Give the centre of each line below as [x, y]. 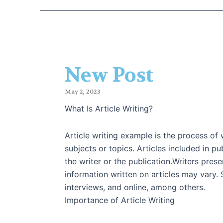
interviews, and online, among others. [135, 187]
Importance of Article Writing [120, 200]
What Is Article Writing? [109, 108]
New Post [109, 75]
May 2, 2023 [83, 91]
